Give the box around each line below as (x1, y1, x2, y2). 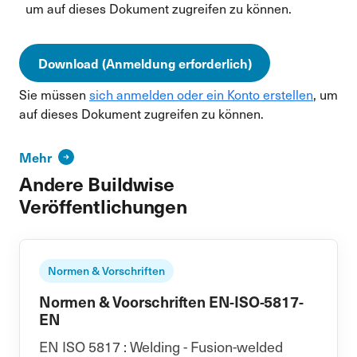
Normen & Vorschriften (48, 263, 165, 278)
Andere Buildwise (19, 170, 175, 197)
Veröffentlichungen (19, 192, 187, 219)
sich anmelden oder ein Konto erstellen (89, 86, 313, 103)
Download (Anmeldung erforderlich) (37, 54, 252, 72)
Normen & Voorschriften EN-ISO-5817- (39, 291, 304, 312)
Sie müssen (19, 86, 89, 103)
